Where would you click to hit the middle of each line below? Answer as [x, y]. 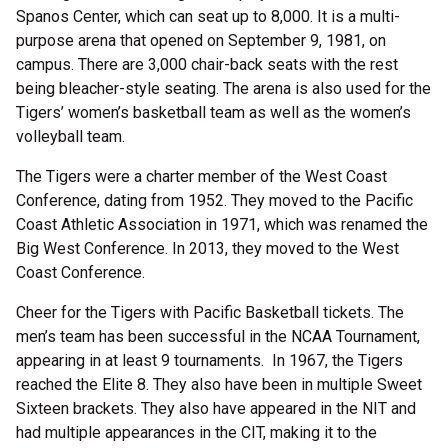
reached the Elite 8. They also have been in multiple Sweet [219, 384]
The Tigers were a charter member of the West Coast [201, 176]
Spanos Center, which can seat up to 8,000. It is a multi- [208, 16]
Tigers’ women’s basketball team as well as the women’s [213, 112]
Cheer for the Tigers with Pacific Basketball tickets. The [210, 312]
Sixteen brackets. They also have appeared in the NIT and [216, 408]
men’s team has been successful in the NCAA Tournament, [218, 336]
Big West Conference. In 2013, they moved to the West [207, 248]
